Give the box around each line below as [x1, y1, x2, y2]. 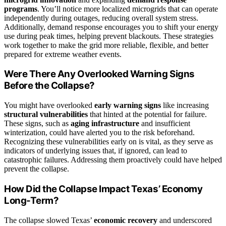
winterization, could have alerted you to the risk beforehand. [4, 128, 195, 137]
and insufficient [139, 119, 190, 128]
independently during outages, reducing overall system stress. [4, 13, 198, 22]
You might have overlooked [4, 101, 94, 110]
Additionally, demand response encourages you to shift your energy [4, 22, 218, 31]
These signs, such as [4, 119, 71, 128]
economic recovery [94, 215, 157, 224]
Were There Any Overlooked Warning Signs [4, 68, 195, 80]
